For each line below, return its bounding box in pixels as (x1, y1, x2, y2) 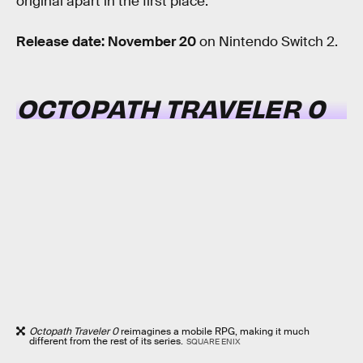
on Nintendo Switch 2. (199, 32, 338, 50)
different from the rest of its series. (29, 335, 183, 348)
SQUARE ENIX (186, 336, 241, 348)
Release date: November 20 (16, 32, 199, 50)
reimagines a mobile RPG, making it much (118, 325, 310, 339)
